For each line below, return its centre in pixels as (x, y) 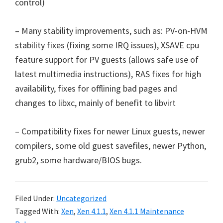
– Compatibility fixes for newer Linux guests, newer (110, 131)
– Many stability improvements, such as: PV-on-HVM (111, 31)
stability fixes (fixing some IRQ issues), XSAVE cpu (107, 45)
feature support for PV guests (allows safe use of (107, 59)
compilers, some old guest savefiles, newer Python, (111, 146)
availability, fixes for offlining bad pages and (96, 88)
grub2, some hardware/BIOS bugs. (78, 160)
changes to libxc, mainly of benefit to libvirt (95, 103)
